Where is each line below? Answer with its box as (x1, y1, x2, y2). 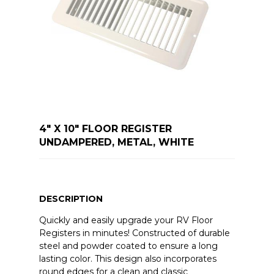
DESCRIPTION (39, 193, 103, 204)
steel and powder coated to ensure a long (39, 240, 218, 251)
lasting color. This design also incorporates (39, 253, 217, 264)
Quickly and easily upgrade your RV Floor (39, 214, 213, 226)
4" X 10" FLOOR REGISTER (39, 122, 172, 135)
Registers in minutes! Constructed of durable (39, 227, 230, 239)
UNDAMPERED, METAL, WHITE (39, 136, 194, 148)
